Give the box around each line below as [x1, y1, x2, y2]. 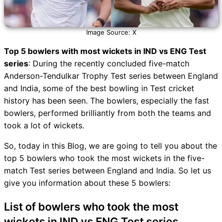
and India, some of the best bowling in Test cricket [4, 83, 194, 93]
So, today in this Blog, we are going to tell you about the [4, 141, 217, 151]
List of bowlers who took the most [4, 200, 178, 213]
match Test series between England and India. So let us [4, 166, 211, 175]
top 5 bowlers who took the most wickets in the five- [4, 153, 205, 163]
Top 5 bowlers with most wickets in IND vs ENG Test [4, 46, 206, 56]
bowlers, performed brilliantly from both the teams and [4, 108, 211, 118]
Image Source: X [86, 28, 136, 36]
